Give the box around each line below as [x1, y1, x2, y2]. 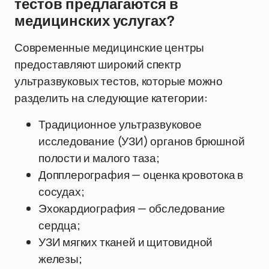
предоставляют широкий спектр [14, 56, 181, 72]
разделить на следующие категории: [14, 90, 208, 106]
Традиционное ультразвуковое [38, 116, 202, 132]
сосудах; [38, 184, 85, 199]
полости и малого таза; [38, 150, 160, 166]
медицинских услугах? [14, 13, 175, 29]
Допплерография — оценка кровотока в [38, 167, 244, 183]
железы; [38, 251, 82, 267]
